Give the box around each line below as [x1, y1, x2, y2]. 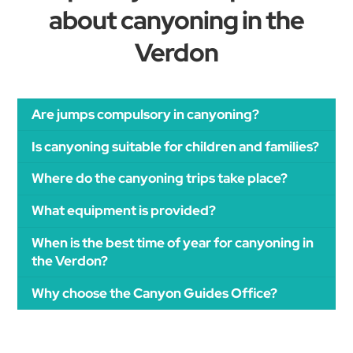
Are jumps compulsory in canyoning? [32, 105, 260, 123]
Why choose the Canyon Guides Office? [32, 284, 278, 302]
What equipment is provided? [32, 202, 217, 220]
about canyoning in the [48, 2, 305, 37]
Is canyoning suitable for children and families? [32, 137, 320, 155]
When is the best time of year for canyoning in [32, 234, 314, 252]
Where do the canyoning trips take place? [32, 169, 288, 188]
